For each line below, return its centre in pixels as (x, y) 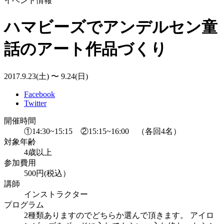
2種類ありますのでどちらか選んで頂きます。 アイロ (119, 215)
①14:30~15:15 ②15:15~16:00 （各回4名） (102, 131)
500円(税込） (47, 173)
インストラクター (56, 194)
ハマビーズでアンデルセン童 (111, 27)
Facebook (39, 94)
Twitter (35, 103)
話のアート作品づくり (85, 49)
